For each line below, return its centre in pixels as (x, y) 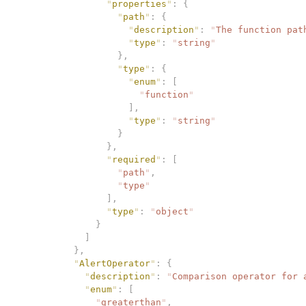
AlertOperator (115, 263)
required (134, 159)
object (172, 211)
